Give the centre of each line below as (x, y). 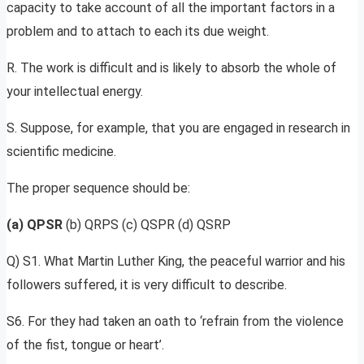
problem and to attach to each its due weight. (138, 32)
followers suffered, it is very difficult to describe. (147, 285)
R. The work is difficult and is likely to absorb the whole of (171, 68)
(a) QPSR (35, 225)
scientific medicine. (61, 152)
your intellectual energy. (75, 92)
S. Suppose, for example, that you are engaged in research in (178, 128)
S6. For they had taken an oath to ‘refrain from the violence (175, 322)
